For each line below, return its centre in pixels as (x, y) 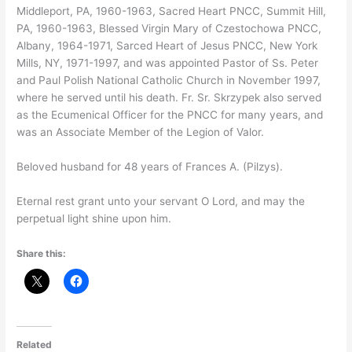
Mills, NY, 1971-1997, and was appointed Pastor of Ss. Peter (168, 63)
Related (35, 344)
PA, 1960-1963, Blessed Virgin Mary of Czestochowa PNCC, (169, 28)
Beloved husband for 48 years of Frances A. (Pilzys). (150, 166)
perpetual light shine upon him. (94, 218)
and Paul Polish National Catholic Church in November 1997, (169, 80)
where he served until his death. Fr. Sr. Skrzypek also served (169, 97)
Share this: (42, 253)
